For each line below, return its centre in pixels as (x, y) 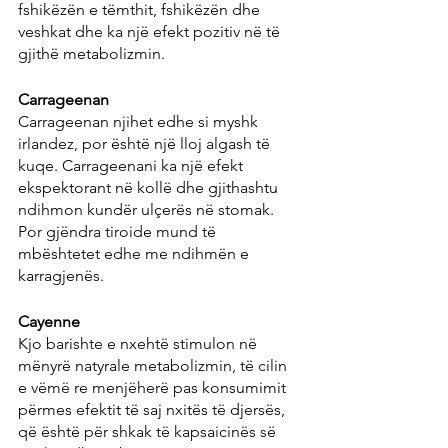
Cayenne (49, 322)
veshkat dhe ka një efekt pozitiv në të (151, 32)
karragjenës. (61, 276)
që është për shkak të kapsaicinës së (149, 432)
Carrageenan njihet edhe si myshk (140, 122)
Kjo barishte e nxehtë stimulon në (139, 344)
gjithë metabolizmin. (91, 54)
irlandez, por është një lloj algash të (146, 144)
